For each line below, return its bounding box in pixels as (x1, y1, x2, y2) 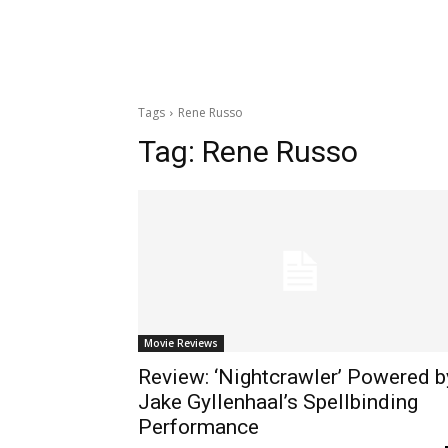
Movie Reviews (144, 335, 218, 350)
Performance (138, 414, 259, 439)
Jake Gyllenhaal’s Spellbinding (138, 389, 418, 414)
